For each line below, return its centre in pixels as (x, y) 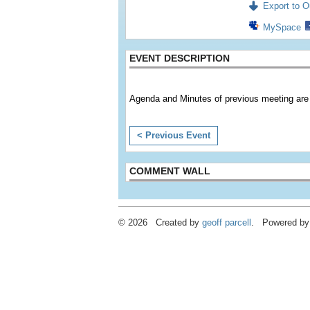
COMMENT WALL (170, 171)
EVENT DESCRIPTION (180, 58)
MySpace (282, 27)
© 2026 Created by (160, 222)
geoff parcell (227, 222)
